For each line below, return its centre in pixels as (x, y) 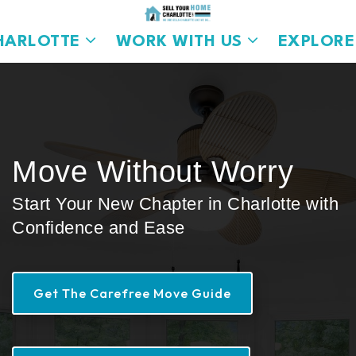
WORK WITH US (182, 42)
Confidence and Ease (99, 228)
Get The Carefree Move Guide (132, 293)
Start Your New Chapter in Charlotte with (175, 204)
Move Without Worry (153, 171)
